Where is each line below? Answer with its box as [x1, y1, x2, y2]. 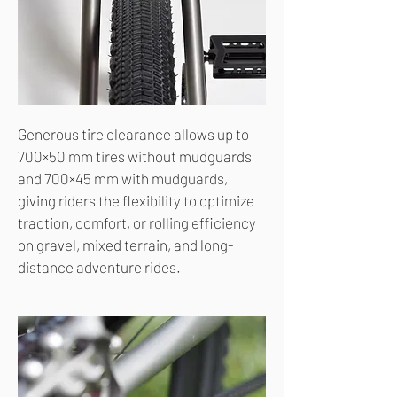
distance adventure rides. [18, 258, 181, 276]
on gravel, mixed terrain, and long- [18, 236, 234, 254]
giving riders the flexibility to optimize [18, 191, 254, 210]
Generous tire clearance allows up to [18, 125, 249, 144]
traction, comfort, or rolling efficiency [18, 214, 256, 232]
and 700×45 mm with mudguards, [18, 169, 228, 188]
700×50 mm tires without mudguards [18, 147, 252, 166]
